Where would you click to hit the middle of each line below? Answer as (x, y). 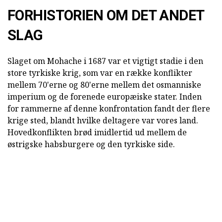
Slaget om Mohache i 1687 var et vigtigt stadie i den (105, 61)
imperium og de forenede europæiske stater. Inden (105, 97)
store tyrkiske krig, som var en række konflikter (100, 73)
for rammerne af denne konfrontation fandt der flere (109, 109)
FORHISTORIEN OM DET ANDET (106, 16)
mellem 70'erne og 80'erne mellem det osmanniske (104, 85)
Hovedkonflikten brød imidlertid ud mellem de (97, 133)
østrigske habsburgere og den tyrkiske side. (91, 144)
